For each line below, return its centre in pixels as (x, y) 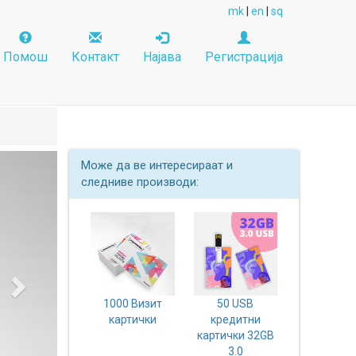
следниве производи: (140, 182)
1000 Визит (132, 304)
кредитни (235, 320)
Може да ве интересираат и (157, 165)
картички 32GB (235, 336)
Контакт (95, 57)
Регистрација (244, 57)
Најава (162, 57)
